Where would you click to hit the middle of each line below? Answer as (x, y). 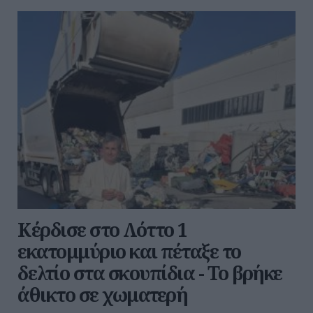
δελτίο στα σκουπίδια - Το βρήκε (150, 273)
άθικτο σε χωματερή (102, 295)
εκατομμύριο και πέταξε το (129, 252)
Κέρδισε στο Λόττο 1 (102, 230)
